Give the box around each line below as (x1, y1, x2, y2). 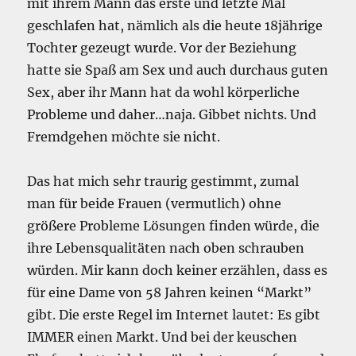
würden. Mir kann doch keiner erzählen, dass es (27, 262, 328, 279)
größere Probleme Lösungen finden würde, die (27, 218, 320, 234)
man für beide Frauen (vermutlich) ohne (27, 195, 282, 212)
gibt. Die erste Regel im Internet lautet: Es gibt (27, 307, 321, 323)
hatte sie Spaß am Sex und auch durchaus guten (27, 62, 329, 79)
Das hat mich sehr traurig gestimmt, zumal (27, 173, 300, 190)
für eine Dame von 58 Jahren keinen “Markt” (27, 284, 312, 301)
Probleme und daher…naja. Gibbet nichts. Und (27, 106, 317, 123)
